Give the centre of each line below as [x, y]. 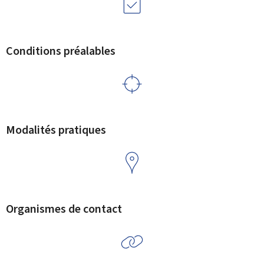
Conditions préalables [61, 51]
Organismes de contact [64, 209]
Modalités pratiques [56, 130]
